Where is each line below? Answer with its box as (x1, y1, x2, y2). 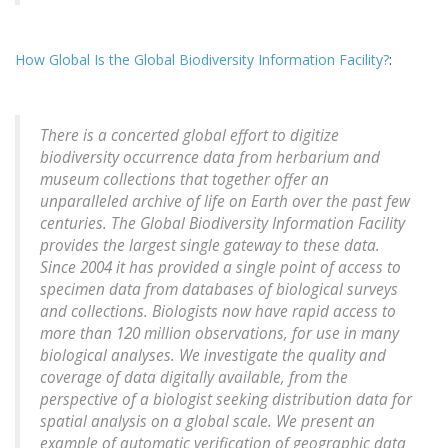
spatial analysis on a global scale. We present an (40, 411, 375, 433)
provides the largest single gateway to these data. (40, 235, 380, 257)
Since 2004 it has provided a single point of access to (40, 257, 401, 279)
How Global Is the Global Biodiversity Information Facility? (15, 50, 389, 70)
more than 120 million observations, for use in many (40, 323, 399, 345)
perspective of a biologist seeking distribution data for (40, 389, 412, 411)
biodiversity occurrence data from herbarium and (40, 147, 380, 169)
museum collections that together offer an (40, 169, 329, 191)
